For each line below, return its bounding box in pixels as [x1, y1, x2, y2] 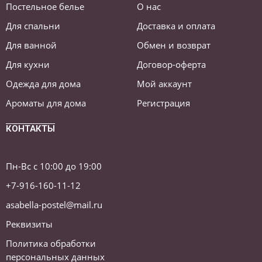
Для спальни [6, 20, 60, 32]
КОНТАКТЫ [6, 123, 55, 134]
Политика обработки [6, 237, 96, 249]
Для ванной [6, 39, 57, 51]
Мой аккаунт [137, 78, 192, 89]
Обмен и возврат [137, 39, 211, 51]
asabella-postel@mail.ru [6, 199, 102, 211]
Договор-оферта [137, 58, 206, 70]
